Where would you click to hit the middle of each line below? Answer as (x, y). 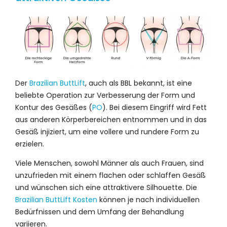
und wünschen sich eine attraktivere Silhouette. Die (106, 188)
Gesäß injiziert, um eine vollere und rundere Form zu (107, 132)
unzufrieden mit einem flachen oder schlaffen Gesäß (110, 176)
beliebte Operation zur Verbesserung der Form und (105, 96)
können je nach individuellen (148, 200)
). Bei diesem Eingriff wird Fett (155, 108)
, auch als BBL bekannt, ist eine (139, 83)
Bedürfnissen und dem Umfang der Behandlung (100, 212)
